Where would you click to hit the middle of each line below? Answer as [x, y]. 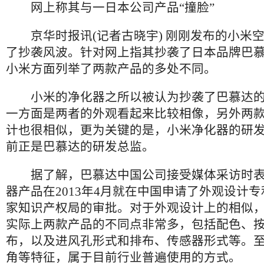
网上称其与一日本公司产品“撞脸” [110, 8]
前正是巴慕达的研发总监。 [80, 147]
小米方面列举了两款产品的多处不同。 [111, 69]
